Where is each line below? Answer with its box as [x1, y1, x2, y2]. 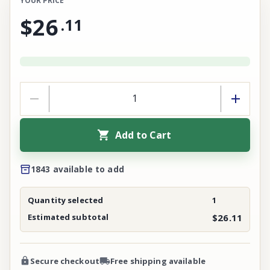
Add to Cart [115, 128, 171, 142]
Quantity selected [28, 194, 104, 206]
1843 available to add [31, 163, 124, 175]
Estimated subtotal [28, 211, 109, 222]
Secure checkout [30, 255, 99, 266]
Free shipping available [110, 255, 206, 266]
